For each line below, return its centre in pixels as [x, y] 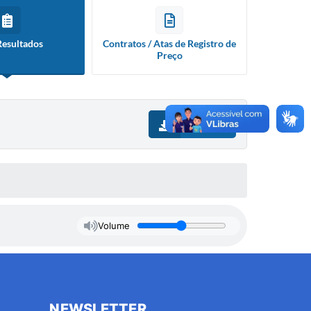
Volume [114, 226]
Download [207, 124]
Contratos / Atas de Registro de [169, 43]
